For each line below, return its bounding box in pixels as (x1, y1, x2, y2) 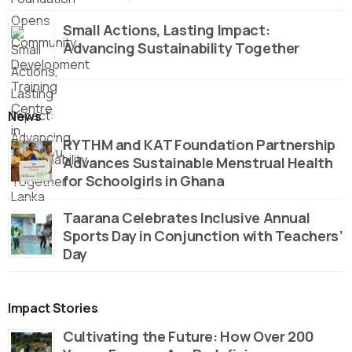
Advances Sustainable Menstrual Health (63, 153, 333, 173)
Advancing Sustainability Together (63, 38, 300, 58)
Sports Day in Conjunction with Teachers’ (63, 226, 343, 246)
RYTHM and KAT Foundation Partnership (63, 135, 336, 155)
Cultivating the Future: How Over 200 (63, 327, 315, 346)
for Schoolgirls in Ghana (63, 171, 225, 191)
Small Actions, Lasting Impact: (63, 20, 270, 40)
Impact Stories (8, 299, 98, 317)
